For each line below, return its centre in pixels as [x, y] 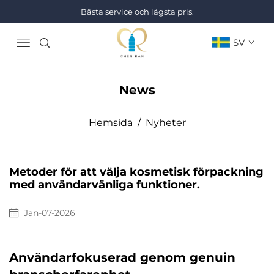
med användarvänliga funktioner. [105, 185]
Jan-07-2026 [50, 213]
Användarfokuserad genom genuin [122, 258]
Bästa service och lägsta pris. [137, 11]
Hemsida [110, 122]
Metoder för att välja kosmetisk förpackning [136, 172]
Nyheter [165, 122]
